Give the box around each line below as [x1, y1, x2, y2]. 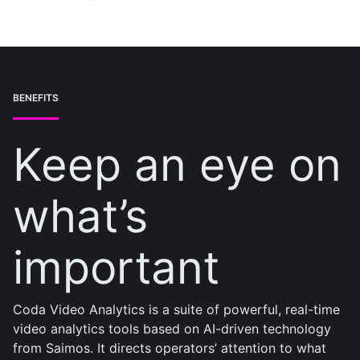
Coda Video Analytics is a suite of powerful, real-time [13, 301, 340, 317]
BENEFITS [13, 92, 59, 104]
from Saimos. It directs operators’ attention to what [13, 340, 326, 356]
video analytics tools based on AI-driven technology [13, 321, 331, 337]
